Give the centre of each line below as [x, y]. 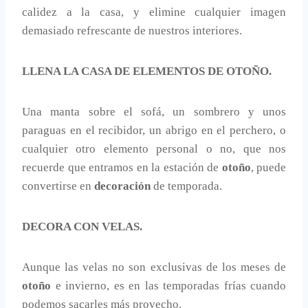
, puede [268, 168]
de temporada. [186, 186]
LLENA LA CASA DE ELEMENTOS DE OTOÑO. [147, 71]
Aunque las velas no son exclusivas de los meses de [154, 267]
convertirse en [58, 186]
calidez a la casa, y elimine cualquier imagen [154, 12]
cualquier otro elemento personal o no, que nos [154, 149]
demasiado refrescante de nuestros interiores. [132, 31]
